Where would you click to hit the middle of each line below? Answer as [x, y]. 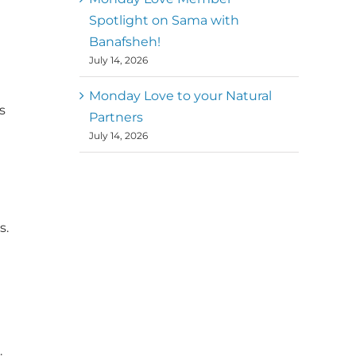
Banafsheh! [125, 42]
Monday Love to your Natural [180, 96]
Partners [116, 118]
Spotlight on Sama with [164, 21]
